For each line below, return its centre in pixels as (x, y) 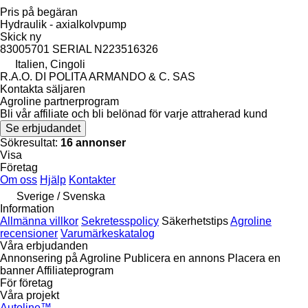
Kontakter (92, 179)
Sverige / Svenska (61, 196)
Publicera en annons (174, 258)
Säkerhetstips (195, 221)
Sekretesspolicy (120, 221)
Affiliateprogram (75, 270)
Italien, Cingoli (50, 64)
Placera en (254, 258)
